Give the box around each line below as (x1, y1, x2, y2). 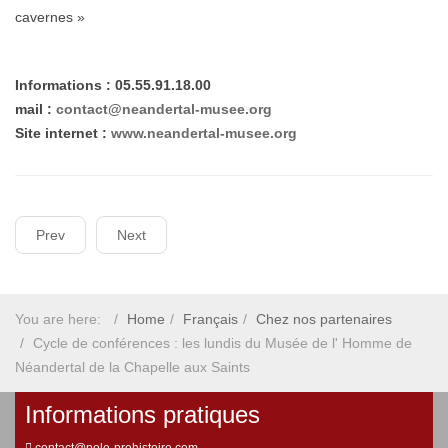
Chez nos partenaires (256, 311, 392, 327)
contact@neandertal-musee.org (56, 101, 272, 117)
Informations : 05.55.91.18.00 (15, 77, 211, 93)
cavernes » (15, 9, 85, 25)
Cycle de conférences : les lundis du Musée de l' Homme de (33, 335, 412, 351)
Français (183, 311, 238, 327)
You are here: (15, 311, 109, 327)
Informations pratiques (25, 401, 260, 428)
